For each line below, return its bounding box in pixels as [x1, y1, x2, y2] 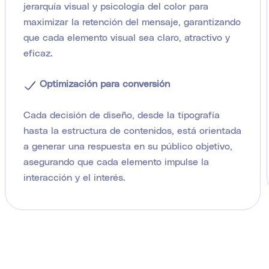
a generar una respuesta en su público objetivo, [23, 139, 232, 151]
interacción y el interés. [23, 171, 125, 183]
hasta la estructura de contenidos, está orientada [23, 124, 241, 136]
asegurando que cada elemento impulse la [23, 155, 209, 167]
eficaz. [23, 46, 53, 58]
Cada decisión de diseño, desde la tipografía [23, 108, 220, 120]
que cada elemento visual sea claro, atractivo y [23, 31, 230, 43]
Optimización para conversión [36, 77, 170, 89]
